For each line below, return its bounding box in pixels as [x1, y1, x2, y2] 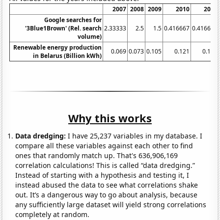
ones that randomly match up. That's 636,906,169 [15, 150, 178, 160]
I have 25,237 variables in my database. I [66, 131, 203, 140]
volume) [78, 32, 102, 41]
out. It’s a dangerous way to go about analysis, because [15, 190, 198, 199]
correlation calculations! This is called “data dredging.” [15, 160, 195, 170]
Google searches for [44, 15, 102, 24]
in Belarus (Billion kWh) [33, 51, 102, 60]
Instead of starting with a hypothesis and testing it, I [15, 170, 190, 180]
